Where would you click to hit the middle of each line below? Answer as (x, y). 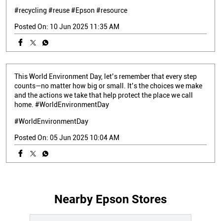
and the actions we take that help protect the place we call (104, 95)
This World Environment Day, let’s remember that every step (106, 76)
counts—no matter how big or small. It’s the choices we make (108, 86)
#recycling (31, 10)
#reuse (59, 10)
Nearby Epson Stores (110, 199)
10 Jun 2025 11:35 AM (85, 26)
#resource (112, 10)
